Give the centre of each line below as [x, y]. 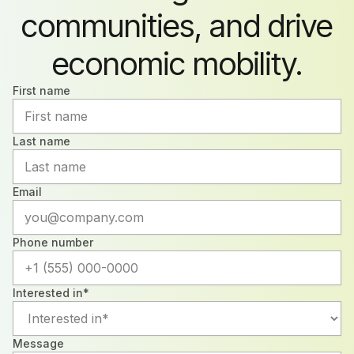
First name [41, 90]
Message [38, 343]
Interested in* [51, 293]
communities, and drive [177, 26]
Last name [41, 141]
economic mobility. [177, 64]
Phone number [53, 242]
